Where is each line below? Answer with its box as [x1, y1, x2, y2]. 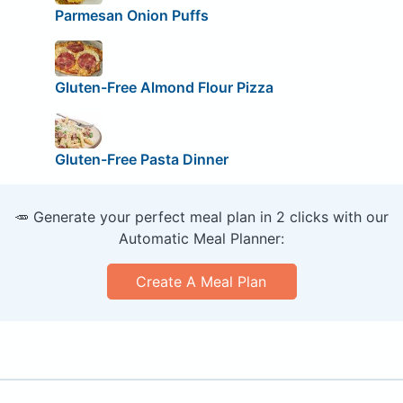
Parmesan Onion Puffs [54, 6, 209, 25]
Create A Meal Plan [136, 272, 267, 291]
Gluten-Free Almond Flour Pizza [54, 77, 273, 96]
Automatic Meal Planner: [119, 228, 284, 247]
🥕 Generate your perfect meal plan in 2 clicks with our [14, 207, 389, 226]
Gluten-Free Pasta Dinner [54, 149, 228, 168]
